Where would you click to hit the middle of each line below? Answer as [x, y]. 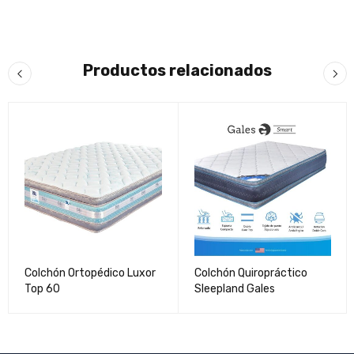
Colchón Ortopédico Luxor [90, 273]
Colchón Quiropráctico [250, 273]
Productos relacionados [177, 71]
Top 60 [42, 288]
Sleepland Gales [234, 288]
